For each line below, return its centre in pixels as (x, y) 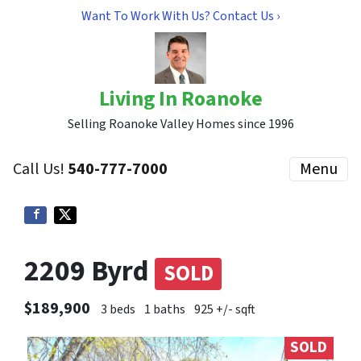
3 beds (118, 309)
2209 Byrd (89, 272)
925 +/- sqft (225, 309)
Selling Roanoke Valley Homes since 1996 (180, 124)
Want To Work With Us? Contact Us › (180, 16)
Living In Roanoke (180, 99)
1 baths (165, 309)
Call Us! (40, 169)
